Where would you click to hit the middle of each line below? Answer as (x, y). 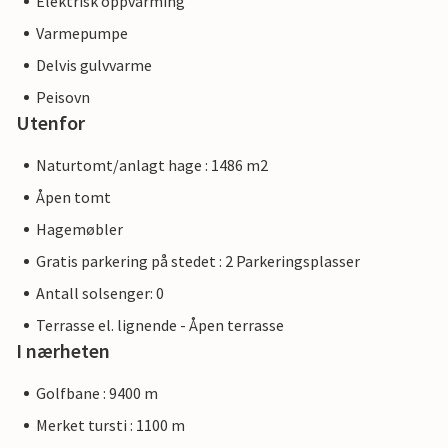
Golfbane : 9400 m (97, 393)
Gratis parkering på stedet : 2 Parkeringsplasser (198, 261)
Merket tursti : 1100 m (110, 425)
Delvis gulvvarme (94, 65)
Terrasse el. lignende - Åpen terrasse (160, 325)
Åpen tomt (73, 197)
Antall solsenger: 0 (100, 293)
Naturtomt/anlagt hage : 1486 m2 (152, 165)
